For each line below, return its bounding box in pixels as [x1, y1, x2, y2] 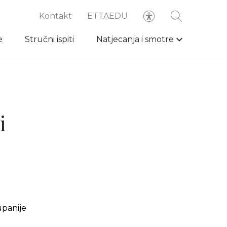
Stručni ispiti [25, 34, 74, 44]
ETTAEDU [87, 11, 128, 21]
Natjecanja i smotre [96, 34, 174, 44]
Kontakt [39, 11, 72, 21]
